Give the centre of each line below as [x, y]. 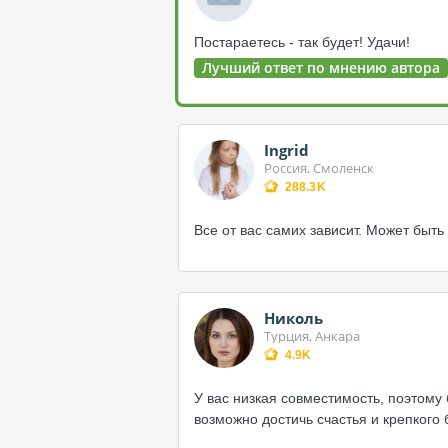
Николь [293, 318]
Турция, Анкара [312, 336]
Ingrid [286, 150]
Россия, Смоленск [319, 168]
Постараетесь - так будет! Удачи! [302, 42]
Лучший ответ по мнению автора [321, 67]
